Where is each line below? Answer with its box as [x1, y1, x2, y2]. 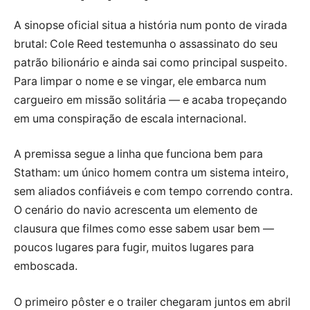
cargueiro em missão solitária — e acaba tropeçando [14, 93, 287, 107]
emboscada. [14, 259, 77, 273]
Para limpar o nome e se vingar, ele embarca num [14, 74, 266, 88]
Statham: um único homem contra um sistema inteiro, [14, 166, 289, 180]
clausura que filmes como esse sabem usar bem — [14, 222, 274, 236]
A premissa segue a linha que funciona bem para [14, 147, 263, 161]
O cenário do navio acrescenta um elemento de [14, 203, 257, 217]
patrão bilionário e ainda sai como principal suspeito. [14, 55, 287, 69]
